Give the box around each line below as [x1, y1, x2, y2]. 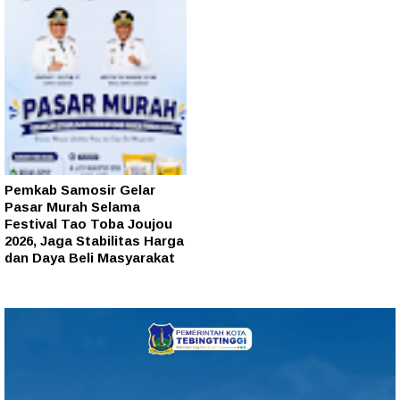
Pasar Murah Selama [4, 199, 140, 215]
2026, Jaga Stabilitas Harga [4, 233, 184, 249]
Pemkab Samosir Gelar [4, 182, 155, 198]
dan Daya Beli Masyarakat [4, 250, 175, 266]
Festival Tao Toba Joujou [4, 216, 172, 232]
